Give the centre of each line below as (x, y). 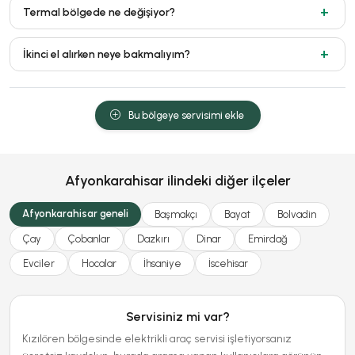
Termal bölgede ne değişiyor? (99, 12)
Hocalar (99, 263)
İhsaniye (162, 263)
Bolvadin (297, 214)
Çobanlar (89, 239)
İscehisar (228, 263)
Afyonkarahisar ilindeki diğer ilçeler (177, 180)
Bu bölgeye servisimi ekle (186, 115)
